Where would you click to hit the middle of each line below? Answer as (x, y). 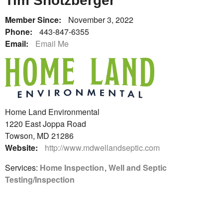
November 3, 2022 (101, 20)
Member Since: (34, 20)
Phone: (20, 32)
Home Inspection (72, 168)
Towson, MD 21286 (39, 136)
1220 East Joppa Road (46, 124)
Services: (22, 168)
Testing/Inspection (40, 180)
